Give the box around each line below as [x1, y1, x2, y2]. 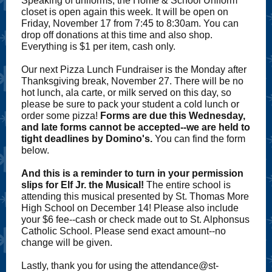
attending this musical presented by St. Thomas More [21, 191, 249, 202]
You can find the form [152, 134, 245, 144]
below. [21, 145, 49, 155]
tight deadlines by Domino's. [21, 134, 152, 144]
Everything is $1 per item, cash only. [21, 41, 175, 52]
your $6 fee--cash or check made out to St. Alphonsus [21, 214, 250, 225]
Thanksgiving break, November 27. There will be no [21, 76, 243, 86]
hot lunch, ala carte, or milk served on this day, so [21, 87, 231, 98]
